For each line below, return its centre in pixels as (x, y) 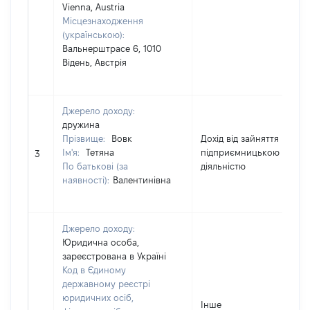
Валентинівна (142, 180)
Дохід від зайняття (240, 138)
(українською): (93, 35)
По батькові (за (95, 166)
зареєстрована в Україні (114, 256)
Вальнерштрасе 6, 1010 (112, 48)
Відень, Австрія (94, 62)
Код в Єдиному (94, 270)
